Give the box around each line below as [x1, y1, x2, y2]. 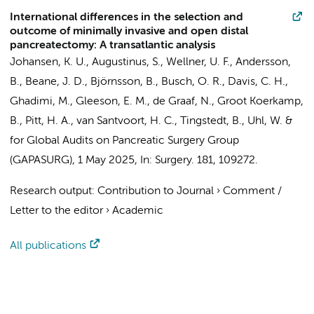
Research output [10, 186, 92, 197]
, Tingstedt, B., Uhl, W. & [175, 116, 292, 127]
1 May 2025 [78, 155, 135, 166]
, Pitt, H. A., [20, 116, 76, 127]
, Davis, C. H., [222, 76, 288, 88]
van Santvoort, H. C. [76, 116, 175, 127]
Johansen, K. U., [10, 57, 92, 68]
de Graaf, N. [153, 96, 212, 107]
